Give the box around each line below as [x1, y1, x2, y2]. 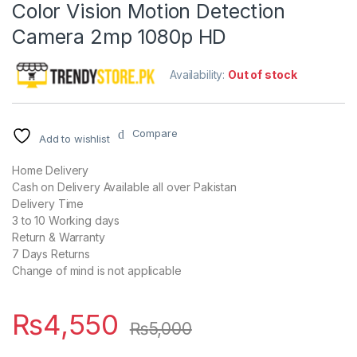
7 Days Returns [12, 247, 91, 261]
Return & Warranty [12, 230, 105, 245]
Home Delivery [12, 163, 89, 178]
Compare [131, 127, 178, 140]
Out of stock [228, 68, 297, 82]
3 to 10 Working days [12, 214, 120, 228]
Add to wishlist [38, 132, 110, 146]
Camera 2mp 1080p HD [12, 25, 227, 49]
